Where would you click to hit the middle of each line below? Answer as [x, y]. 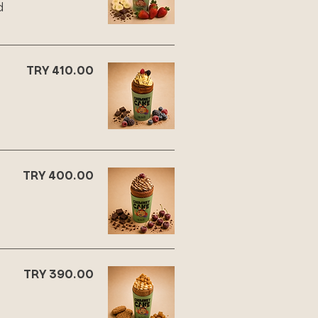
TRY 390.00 [59, 274]
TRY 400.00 [58, 175]
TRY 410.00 [60, 70]
